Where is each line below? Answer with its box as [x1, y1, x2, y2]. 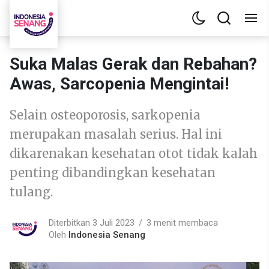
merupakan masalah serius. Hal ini [10, 127, 222, 142]
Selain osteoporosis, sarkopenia [10, 107, 201, 122]
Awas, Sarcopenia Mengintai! [10, 74, 229, 94]
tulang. [10, 184, 53, 199]
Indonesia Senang [68, 229, 145, 240]
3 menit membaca [147, 217, 218, 228]
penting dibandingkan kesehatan [10, 165, 216, 180]
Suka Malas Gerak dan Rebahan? [10, 54, 257, 74]
